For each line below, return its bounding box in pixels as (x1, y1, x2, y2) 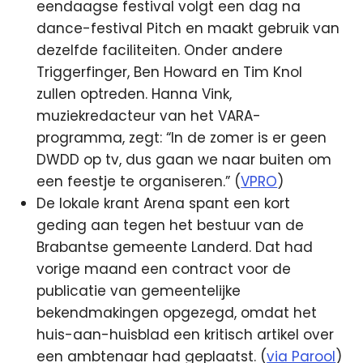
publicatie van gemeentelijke (36, 280, 241, 301)
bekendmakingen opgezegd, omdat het (36, 302, 318, 322)
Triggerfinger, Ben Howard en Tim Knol (36, 62, 303, 82)
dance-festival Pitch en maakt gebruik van (36, 18, 340, 38)
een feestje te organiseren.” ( (36, 171, 241, 191)
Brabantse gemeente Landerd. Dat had (36, 237, 314, 257)
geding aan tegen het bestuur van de (36, 215, 305, 235)
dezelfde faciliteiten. (36, 40, 185, 60)
